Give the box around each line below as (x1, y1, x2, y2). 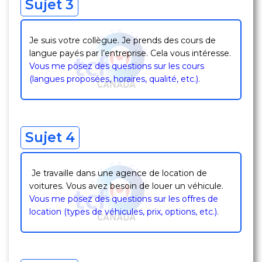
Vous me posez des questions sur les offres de (29, 194, 218, 204)
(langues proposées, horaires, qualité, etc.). (29, 74, 200, 84)
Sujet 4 (25, 129, 75, 146)
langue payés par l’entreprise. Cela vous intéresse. (29, 48, 231, 58)
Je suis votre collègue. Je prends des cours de (29, 35, 216, 46)
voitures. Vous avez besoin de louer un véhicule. (29, 181, 223, 191)
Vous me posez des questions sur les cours (29, 61, 204, 71)
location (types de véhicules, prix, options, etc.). (29, 206, 219, 217)
